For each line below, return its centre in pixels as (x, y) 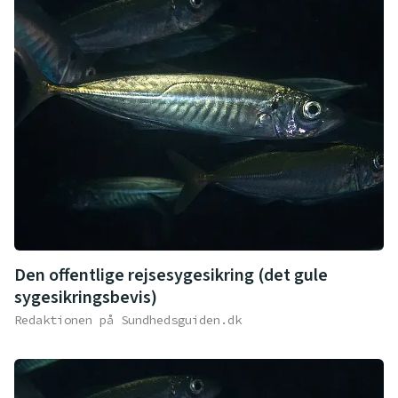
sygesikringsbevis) (86, 297)
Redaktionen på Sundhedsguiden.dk (128, 319)
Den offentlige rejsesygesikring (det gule (171, 275)
